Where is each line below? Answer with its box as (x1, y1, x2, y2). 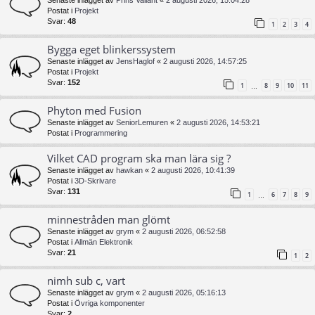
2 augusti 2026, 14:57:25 (163, 56, 247, 65)
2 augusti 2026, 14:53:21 (176, 117, 260, 127)
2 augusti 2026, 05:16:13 (142, 288, 226, 297)
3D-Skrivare (75, 176, 116, 185)
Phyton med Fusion (47, 103, 141, 117)
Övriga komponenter (75, 299, 145, 308)
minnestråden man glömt (47, 212, 170, 226)
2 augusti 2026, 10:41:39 (151, 165, 235, 174)
